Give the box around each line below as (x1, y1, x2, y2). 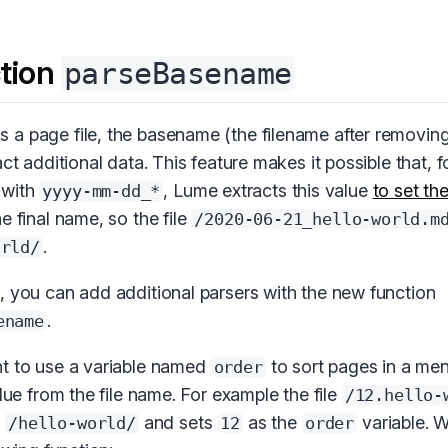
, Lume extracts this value (163, 180, 373, 202)
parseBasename (63, 55, 292, 91)
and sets (139, 412, 218, 434)
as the (243, 412, 302, 434)
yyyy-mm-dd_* (42, 181, 161, 202)
